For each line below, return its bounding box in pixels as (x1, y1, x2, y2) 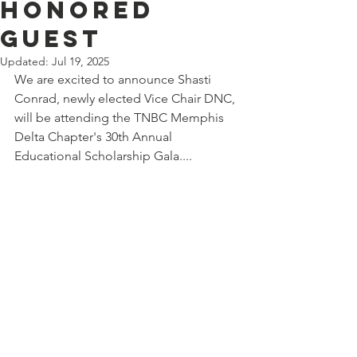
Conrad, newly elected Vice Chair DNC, (14, 91, 238, 106)
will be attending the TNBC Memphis (14, 110, 227, 125)
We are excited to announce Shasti (14, 72, 214, 87)
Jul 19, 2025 (52, 54, 109, 69)
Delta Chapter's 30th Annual (14, 129, 175, 144)
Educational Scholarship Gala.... (14, 148, 192, 163)
